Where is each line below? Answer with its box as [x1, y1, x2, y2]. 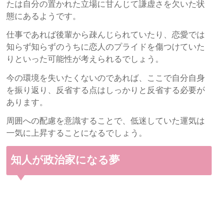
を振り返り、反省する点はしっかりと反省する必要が [6, 86, 205, 94]
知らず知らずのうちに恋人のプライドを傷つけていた [6, 43, 205, 52]
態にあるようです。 [6, 12, 81, 20]
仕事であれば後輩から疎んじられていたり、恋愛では [6, 31, 205, 39]
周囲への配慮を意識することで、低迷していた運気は [6, 117, 205, 126]
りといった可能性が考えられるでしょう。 [6, 55, 164, 64]
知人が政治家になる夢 [21, 155, 120, 166]
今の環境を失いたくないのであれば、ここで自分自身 [6, 73, 205, 82]
